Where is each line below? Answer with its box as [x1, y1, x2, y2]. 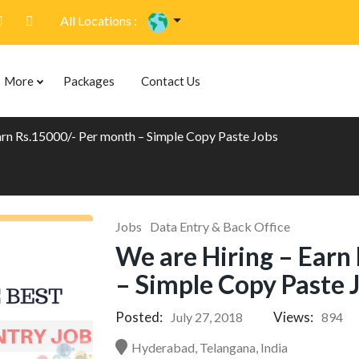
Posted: [115, 309, 163, 325]
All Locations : [60, 13, 137, 28]
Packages [63, 74, 115, 88]
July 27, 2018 [171, 309, 244, 325]
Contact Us [141, 74, 200, 88]
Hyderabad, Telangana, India [131, 340, 288, 355]
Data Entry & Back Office [150, 219, 291, 234]
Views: [273, 309, 314, 325]
